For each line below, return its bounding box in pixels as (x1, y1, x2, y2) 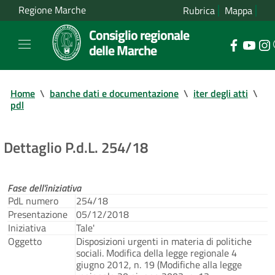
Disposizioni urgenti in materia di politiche (76, 233, 252, 249)
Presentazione (8, 206, 68, 222)
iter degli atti (193, 85, 248, 101)
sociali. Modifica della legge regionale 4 (76, 245, 237, 260)
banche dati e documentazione (50, 85, 179, 101)
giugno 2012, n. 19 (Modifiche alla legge (76, 257, 242, 272)
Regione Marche (18, 2, 86, 18)
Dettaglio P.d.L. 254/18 (4, 136, 148, 158)
